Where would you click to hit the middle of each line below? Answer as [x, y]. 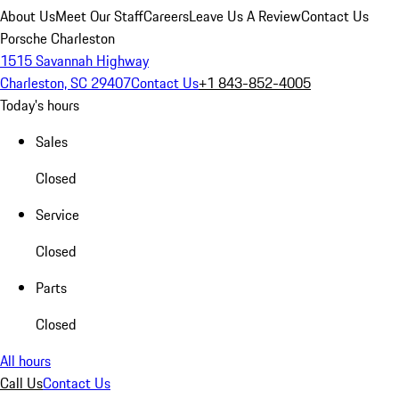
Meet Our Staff [99, 16]
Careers [166, 16]
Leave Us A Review [245, 16]
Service [57, 215]
